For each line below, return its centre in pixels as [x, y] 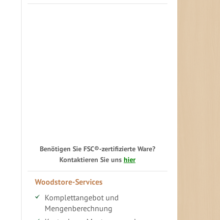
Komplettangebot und [82, 198]
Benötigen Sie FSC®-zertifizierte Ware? [97, 149]
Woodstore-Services [69, 182]
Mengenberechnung [78, 208]
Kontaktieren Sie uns [91, 160]
